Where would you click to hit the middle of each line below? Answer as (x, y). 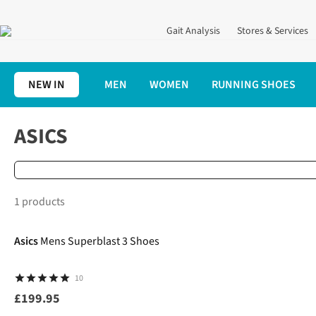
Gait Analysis (193, 31)
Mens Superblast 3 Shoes (100, 241)
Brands (56, 121)
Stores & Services (273, 31)
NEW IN (47, 85)
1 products (39, 202)
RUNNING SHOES (254, 85)
